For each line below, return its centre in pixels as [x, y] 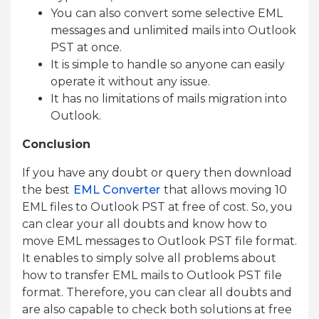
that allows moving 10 [225, 190]
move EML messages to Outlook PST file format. [159, 241]
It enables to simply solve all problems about [149, 258]
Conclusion [56, 145]
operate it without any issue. [130, 82]
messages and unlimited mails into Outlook [173, 31]
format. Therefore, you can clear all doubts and [157, 293]
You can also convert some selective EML [167, 14]
